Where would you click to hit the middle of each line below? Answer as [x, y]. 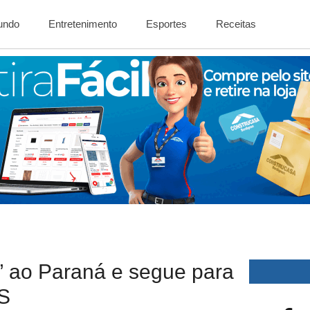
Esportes [167, 24]
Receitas [236, 24]
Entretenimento [83, 24]
